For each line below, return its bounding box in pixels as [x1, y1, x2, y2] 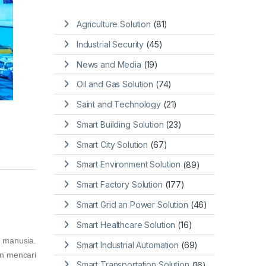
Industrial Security [76, 39, 144, 49]
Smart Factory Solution [76, 179, 163, 190]
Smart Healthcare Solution [76, 219, 176, 230]
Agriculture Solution [76, 19, 151, 30]
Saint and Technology [76, 99, 161, 110]
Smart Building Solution [76, 119, 164, 129]
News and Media [76, 59, 141, 69]
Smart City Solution [76, 139, 148, 150]
